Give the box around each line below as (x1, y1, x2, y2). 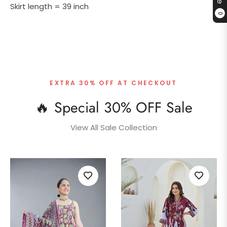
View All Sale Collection (70, 122, 157, 133)
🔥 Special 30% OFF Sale (34, 97, 193, 118)
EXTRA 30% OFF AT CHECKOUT (50, 78, 177, 87)
